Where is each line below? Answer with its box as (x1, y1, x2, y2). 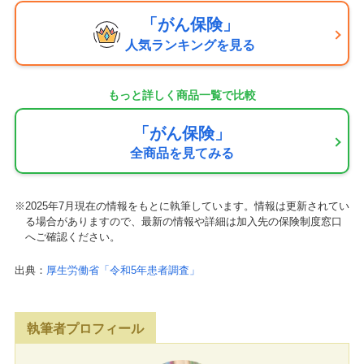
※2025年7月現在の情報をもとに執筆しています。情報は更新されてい (15, 200, 349, 213)
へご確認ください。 (25, 231, 120, 244)
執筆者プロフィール (27, 322, 144, 336)
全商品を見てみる (130, 146, 234, 161)
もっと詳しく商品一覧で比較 (108, 89, 256, 102)
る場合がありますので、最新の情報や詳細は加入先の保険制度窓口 (25, 215, 342, 228)
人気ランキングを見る (125, 38, 255, 53)
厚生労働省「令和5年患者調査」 (46, 264, 200, 277)
